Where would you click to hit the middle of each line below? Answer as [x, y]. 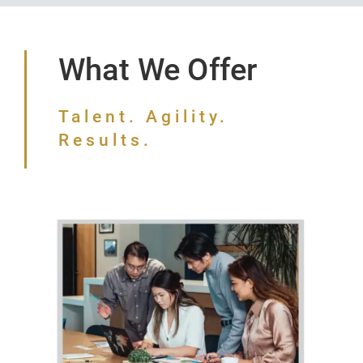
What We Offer [158, 69]
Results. [105, 140]
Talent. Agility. [143, 116]
